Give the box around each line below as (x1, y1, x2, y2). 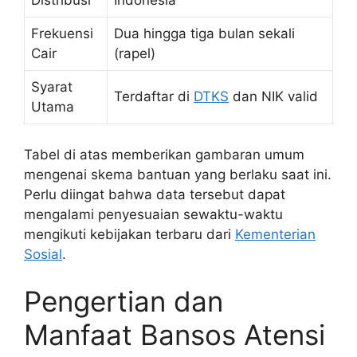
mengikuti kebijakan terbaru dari (24, 226, 235, 242)
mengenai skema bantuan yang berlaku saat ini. (24, 166, 331, 182)
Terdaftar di (114, 88, 194, 105)
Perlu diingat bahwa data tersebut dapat (24, 186, 285, 202)
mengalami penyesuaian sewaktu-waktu (24, 206, 283, 222)
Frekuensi (31, 25, 93, 42)
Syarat (31, 79, 73, 96)
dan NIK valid (229, 88, 318, 105)
